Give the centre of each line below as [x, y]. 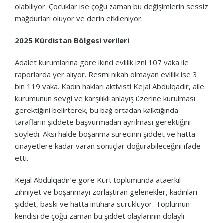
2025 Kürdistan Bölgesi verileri [72, 40]
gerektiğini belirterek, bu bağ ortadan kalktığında [97, 110]
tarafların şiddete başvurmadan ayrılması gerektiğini [103, 122]
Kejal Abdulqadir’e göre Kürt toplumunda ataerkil [98, 179]
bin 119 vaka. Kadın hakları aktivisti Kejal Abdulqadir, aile [110, 86]
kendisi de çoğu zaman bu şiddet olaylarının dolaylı [100, 215]
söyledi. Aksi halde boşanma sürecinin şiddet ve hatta [105, 134]
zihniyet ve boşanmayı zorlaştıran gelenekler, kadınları [106, 191]
